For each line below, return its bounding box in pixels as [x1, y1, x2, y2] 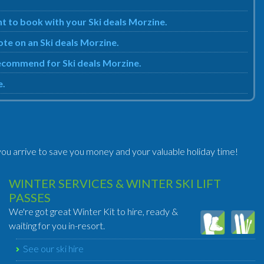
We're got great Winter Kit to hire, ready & [9, 206, 178, 217]
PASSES [9, 190, 51, 204]
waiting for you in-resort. [9, 220, 105, 231]
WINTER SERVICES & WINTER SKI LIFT [9, 176, 221, 190]
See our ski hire [23, 243, 84, 254]
